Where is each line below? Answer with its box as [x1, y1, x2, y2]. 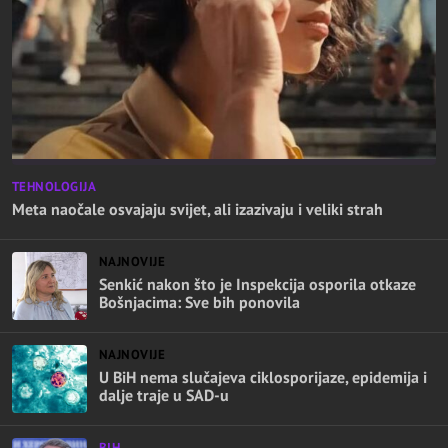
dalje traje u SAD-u [99, 384, 229, 405]
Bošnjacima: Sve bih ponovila [99, 291, 300, 312]
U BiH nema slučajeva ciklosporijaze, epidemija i [99, 366, 427, 387]
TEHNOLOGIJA [12, 177, 97, 195]
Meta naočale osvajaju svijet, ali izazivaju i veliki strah [12, 198, 383, 219]
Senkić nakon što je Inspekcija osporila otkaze [99, 273, 416, 294]
